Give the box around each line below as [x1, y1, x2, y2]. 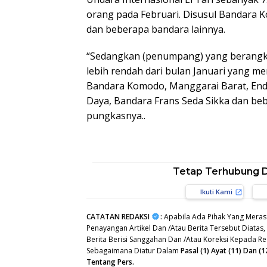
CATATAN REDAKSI [86, 212, 150, 222]
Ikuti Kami [200, 187, 232, 197]
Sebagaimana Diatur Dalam [86, 246, 181, 256]
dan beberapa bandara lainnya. [86, 23, 225, 36]
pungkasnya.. [86, 109, 145, 123]
